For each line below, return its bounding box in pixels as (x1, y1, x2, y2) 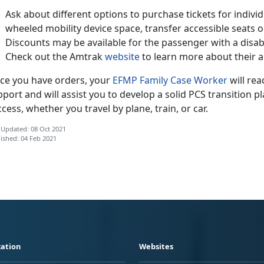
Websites (139, 240, 173, 252)
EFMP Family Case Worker (113, 73, 227, 87)
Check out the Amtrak (5, 49, 105, 63)
